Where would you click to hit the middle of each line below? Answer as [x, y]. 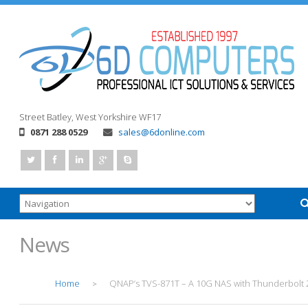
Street [32, 117]
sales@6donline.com [162, 132]
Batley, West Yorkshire [92, 117]
